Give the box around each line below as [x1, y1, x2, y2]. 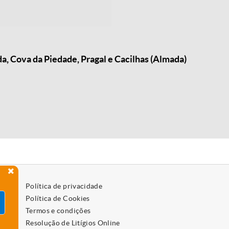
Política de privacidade [25, 182, 103, 190]
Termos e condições [25, 207, 91, 215]
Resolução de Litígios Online [25, 219, 120, 227]
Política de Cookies [25, 194, 90, 202]
